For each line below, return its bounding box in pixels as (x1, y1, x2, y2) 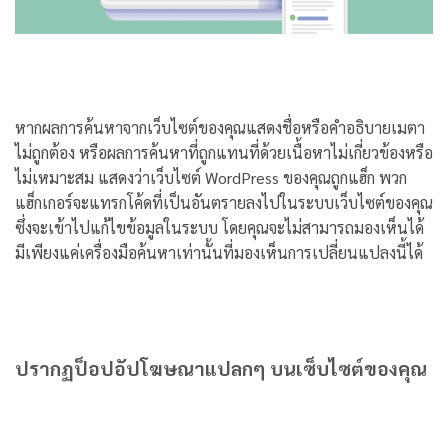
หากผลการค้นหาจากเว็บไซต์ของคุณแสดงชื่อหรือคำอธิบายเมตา (15, 116, 425, 138)
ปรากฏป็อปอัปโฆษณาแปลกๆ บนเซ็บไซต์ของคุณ (15, 354, 427, 380)
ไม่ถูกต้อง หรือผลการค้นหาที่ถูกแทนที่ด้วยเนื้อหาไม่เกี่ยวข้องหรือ (15, 141, 433, 163)
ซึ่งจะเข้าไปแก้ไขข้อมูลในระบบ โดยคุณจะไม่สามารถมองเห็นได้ (15, 216, 424, 238)
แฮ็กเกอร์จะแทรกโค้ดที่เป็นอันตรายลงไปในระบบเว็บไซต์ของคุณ (15, 191, 433, 213)
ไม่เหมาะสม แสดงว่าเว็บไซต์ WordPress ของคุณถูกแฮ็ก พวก (15, 166, 407, 188)
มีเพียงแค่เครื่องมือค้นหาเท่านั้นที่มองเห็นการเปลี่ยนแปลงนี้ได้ (15, 241, 423, 263)
